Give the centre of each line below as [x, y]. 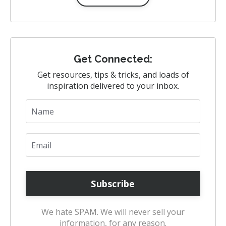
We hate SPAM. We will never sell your [113, 212]
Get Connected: [113, 59]
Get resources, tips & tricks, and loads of [113, 75]
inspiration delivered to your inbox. [113, 86]
